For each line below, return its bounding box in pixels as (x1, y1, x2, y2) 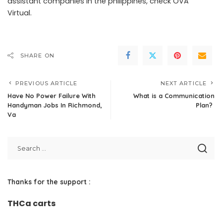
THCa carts (7, 198, 55, 209)
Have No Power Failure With (7, 92, 96, 100)
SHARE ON (20, 52, 55, 59)
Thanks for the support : (7, 177, 91, 186)
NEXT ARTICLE (160, 80, 207, 87)
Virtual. (7, 8, 32, 18)
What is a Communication (133, 92, 215, 100)
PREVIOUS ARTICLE (15, 80, 78, 87)
